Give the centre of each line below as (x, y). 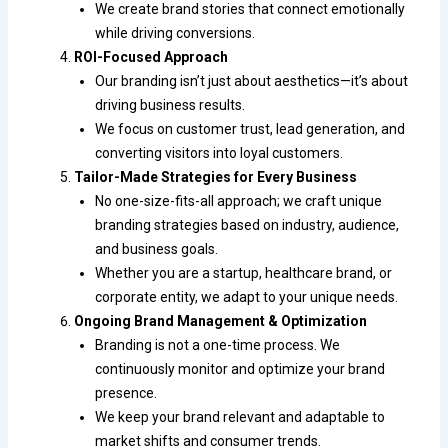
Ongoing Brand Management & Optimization (221, 320)
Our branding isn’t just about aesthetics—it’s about (252, 80)
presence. (126, 392)
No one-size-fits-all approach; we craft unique (239, 200)
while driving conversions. (175, 32)
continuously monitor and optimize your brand (240, 368)
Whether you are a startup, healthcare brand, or (244, 272)
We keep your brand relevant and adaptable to (240, 416)
